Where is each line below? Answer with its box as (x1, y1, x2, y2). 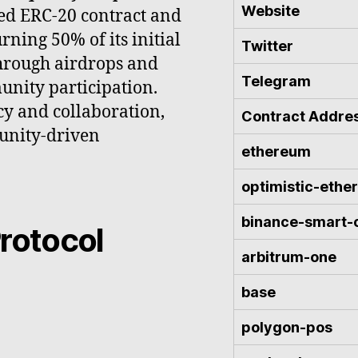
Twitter (241, 37, 293, 54)
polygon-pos (241, 318, 332, 336)
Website (241, 2, 300, 19)
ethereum (241, 142, 311, 160)
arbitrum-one (241, 248, 336, 265)
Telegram (241, 72, 311, 89)
